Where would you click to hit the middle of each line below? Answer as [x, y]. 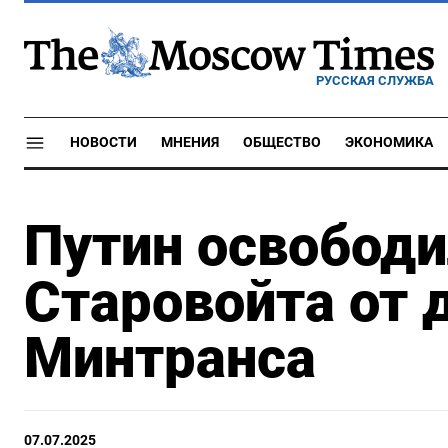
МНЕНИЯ [190, 142]
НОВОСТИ [103, 142]
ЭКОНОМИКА [389, 142]
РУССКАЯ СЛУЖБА [375, 80]
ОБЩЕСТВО [282, 142]
